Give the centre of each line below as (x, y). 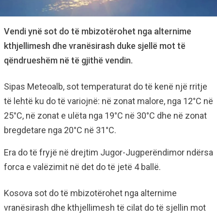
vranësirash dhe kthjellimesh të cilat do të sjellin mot (105, 208)
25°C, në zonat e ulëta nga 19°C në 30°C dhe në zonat (105, 116)
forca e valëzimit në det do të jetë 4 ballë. (82, 167)
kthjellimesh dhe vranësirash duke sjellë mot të (95, 46)
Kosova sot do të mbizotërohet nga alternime (90, 193)
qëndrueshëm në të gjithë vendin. (68, 60)
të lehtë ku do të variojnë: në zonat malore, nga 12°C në (108, 101)
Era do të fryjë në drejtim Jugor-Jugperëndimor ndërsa (108, 152)
